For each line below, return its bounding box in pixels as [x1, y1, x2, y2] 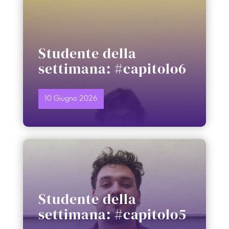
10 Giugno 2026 [44, 95, 98, 103]
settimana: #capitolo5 [38, 204, 187, 224]
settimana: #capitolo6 [38, 58, 187, 78]
